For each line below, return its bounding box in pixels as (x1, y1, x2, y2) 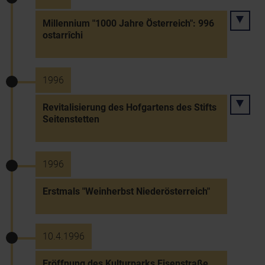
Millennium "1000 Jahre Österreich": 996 (43, 18, 214, 29)
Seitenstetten (43, 114, 99, 125)
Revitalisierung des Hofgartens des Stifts (43, 102, 216, 113)
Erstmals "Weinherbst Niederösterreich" (43, 186, 210, 197)
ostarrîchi (43, 30, 83, 41)
